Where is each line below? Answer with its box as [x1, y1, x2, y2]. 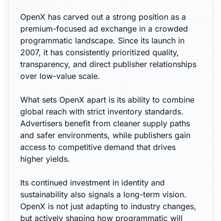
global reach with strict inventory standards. [20, 107, 184, 116]
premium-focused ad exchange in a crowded [20, 24, 188, 34]
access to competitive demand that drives [20, 142, 176, 152]
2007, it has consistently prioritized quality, [20, 47, 179, 57]
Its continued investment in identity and [20, 178, 165, 187]
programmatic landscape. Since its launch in [20, 36, 184, 45]
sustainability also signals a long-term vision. [20, 189, 186, 199]
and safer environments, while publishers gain [20, 130, 190, 140]
